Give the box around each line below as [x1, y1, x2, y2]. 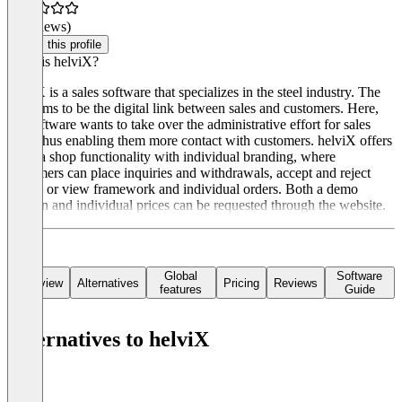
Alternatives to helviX [7, 328, 209, 352]
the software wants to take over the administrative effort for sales [7, 117, 371, 133]
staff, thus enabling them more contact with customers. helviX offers [7, 133, 392, 149]
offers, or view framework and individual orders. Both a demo [7, 181, 358, 197]
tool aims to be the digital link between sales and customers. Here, [7, 100, 379, 117]
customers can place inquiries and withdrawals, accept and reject [7, 165, 371, 181]
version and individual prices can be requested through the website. [7, 197, 386, 214]
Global [164, 269, 198, 284]
